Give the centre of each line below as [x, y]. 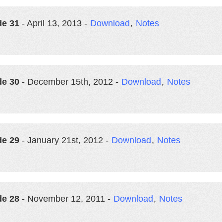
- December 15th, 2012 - [70, 82]
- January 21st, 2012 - [65, 140]
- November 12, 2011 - [66, 199]
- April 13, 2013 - [55, 23]
